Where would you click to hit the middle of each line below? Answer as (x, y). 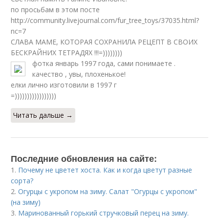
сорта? (22, 181)
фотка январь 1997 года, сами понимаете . (104, 63)
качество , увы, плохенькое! (79, 74)
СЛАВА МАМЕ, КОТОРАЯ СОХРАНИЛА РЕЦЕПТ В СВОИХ (104, 42)
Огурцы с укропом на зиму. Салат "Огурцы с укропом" (108, 191)
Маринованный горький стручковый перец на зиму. (104, 213)
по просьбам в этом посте (55, 10)
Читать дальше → (43, 115)
